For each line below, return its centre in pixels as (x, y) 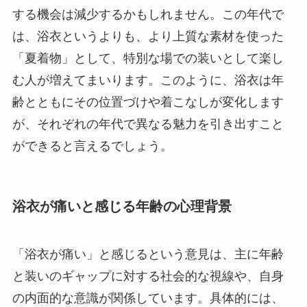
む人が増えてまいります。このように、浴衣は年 (148, 81)
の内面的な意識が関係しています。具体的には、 (148, 298)
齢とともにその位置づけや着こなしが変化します (148, 102)
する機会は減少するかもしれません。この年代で (148, 15)
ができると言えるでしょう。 (92, 146)
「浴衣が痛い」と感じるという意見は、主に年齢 (148, 254)
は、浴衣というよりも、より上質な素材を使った (148, 37)
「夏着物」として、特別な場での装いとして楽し (148, 59)
